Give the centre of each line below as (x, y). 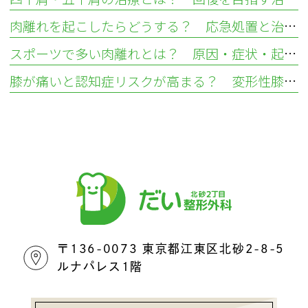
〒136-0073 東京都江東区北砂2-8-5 (171, 249)
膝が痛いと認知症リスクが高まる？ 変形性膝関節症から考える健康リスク (290, 81)
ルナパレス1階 (100, 267)
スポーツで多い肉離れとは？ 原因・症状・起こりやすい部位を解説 (290, 53)
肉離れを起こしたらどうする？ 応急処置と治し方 (290, 26)
